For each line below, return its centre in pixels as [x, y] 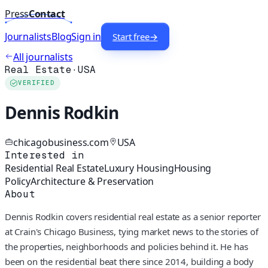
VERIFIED [36, 83]
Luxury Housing [139, 168]
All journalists [43, 57]
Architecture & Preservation [92, 181]
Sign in [86, 37]
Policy [18, 181]
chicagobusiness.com [61, 142]
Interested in [45, 155]
